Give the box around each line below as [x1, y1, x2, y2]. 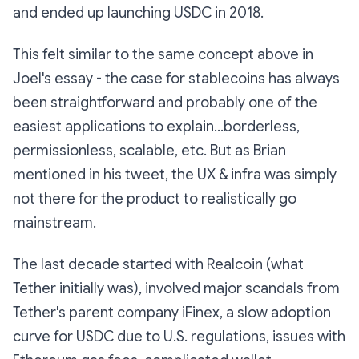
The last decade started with [13, 256, 207, 274]
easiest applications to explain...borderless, [13, 118, 300, 136]
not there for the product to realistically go [13, 190, 296, 208]
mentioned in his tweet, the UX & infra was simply [13, 166, 337, 184]
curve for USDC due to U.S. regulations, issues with [13, 328, 345, 346]
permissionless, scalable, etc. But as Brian [13, 142, 286, 160]
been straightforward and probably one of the [13, 94, 317, 112]
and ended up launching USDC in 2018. [13, 4, 264, 22]
